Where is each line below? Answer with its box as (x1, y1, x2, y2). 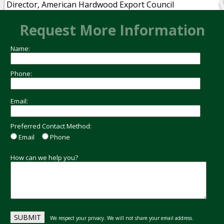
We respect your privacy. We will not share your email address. (50, 214, 194, 221)
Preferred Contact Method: (10, 121, 92, 130)
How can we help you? (10, 153, 78, 162)
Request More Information (19, 20, 205, 39)
